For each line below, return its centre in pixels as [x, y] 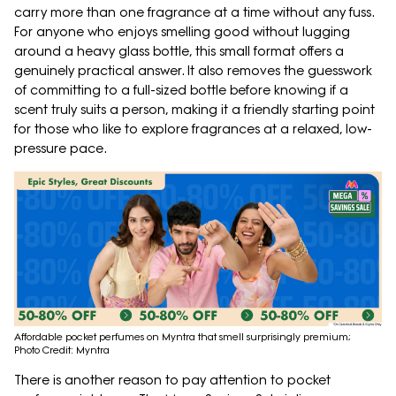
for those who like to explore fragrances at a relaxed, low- [193, 129]
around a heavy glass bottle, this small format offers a [179, 52]
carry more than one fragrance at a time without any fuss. [194, 13]
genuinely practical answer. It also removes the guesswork [193, 71]
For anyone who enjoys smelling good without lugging [182, 32]
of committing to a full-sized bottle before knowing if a [181, 91]
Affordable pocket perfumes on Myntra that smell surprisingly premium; [184, 336]
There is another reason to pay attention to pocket [172, 380]
